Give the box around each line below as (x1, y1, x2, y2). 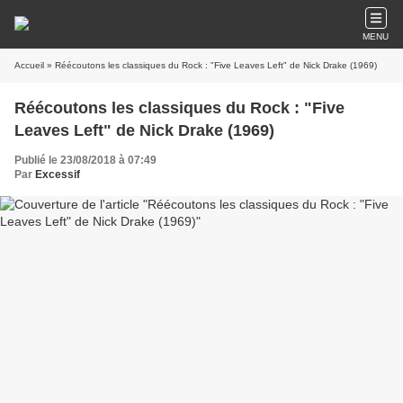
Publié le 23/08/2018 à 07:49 (14, 154, 157, 166)
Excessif (35, 168, 80, 181)
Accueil (14, 60, 44, 70)
